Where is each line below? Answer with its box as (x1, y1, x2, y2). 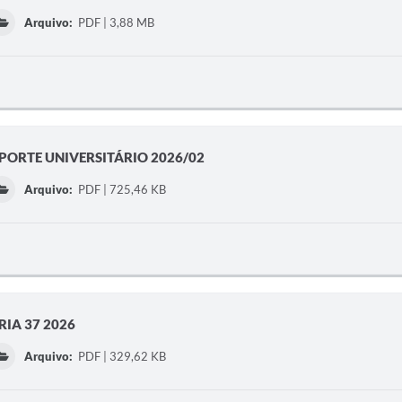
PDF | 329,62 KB (75, 349, 167, 363)
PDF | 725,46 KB (75, 182, 167, 197)
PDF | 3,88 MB (75, 15, 155, 30)
